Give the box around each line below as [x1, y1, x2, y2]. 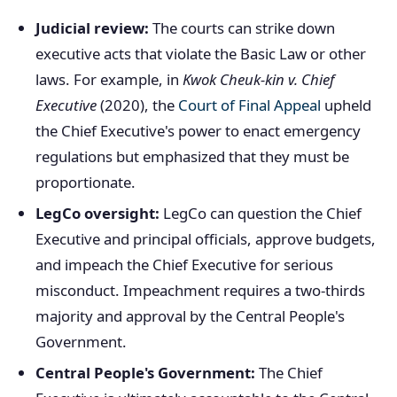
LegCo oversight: [35, 203, 160, 223]
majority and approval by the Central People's [35, 306, 345, 326]
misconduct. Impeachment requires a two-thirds [35, 280, 365, 300]
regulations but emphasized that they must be [35, 146, 349, 167]
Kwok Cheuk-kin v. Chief [183, 69, 334, 90]
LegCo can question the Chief [160, 203, 362, 223]
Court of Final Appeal [178, 95, 321, 115]
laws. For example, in [35, 69, 183, 90]
